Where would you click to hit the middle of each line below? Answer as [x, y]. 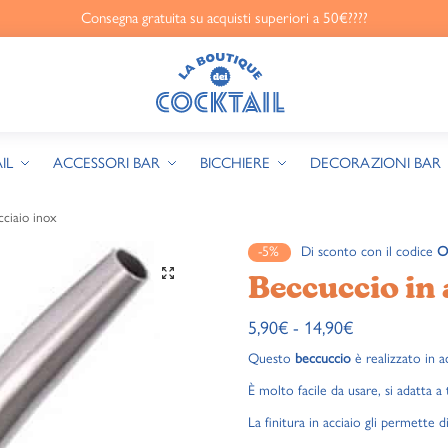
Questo [271, 358]
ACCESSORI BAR [106, 163]
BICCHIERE [234, 163]
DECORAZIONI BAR [375, 163]
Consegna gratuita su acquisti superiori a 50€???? [224, 18]
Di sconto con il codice [369, 251]
